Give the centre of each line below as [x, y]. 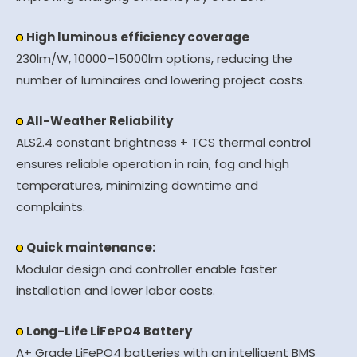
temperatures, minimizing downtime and [137, 185]
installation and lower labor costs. [116, 290]
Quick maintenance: [91, 247]
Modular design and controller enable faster [146, 269]
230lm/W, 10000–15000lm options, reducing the [154, 58]
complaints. [51, 206]
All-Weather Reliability [100, 120]
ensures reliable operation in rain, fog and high [153, 163]
